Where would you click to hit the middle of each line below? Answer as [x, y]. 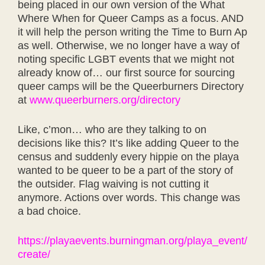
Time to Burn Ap [209, 32]
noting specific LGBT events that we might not [126, 59]
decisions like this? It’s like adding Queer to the [128, 143]
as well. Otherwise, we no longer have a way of [129, 46]
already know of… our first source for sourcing [126, 73]
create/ [34, 254]
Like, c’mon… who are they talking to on [112, 130]
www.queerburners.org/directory [105, 100]
